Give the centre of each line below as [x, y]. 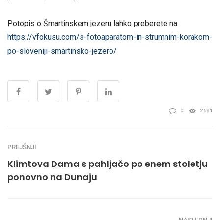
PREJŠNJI [22, 147]
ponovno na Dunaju [52, 177]
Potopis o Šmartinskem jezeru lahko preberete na [92, 24]
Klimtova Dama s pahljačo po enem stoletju [108, 164]
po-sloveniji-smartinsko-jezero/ [62, 51]
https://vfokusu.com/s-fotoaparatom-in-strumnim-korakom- [110, 37]
